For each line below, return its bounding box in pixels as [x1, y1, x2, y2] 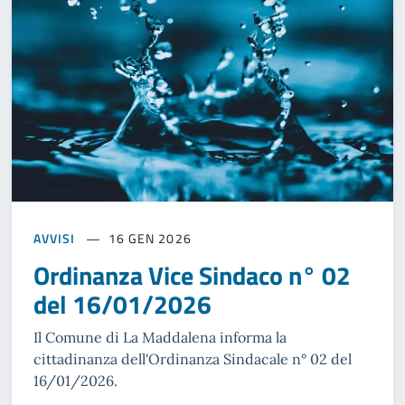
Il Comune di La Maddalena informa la [33, 328, 287, 346]
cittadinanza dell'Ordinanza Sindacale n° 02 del [33, 350, 352, 368]
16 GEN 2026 [108, 229, 192, 248]
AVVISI [33, 229, 75, 248]
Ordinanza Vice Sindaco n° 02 [33, 256, 351, 295]
